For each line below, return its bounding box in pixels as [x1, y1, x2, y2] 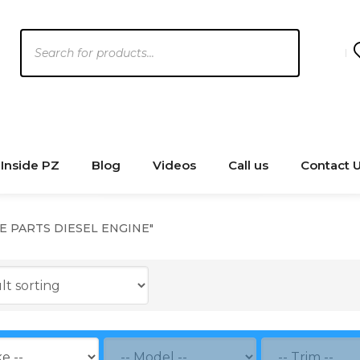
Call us [228, 157, 268, 173]
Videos [153, 157, 196, 173]
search [18, 53, 62, 69]
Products [18, 31, 80, 47]
